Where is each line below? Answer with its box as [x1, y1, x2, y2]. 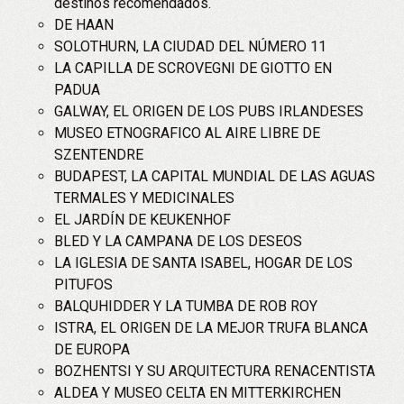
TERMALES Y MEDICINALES [54, 189, 234, 207]
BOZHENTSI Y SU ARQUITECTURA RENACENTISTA [54, 363, 375, 380]
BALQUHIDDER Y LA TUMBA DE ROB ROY [54, 298, 317, 315]
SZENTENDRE [54, 146, 143, 163]
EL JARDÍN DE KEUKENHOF [54, 211, 231, 228]
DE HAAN [54, 16, 114, 33]
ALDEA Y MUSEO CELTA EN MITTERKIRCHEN [54, 384, 341, 401]
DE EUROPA [54, 341, 130, 358]
